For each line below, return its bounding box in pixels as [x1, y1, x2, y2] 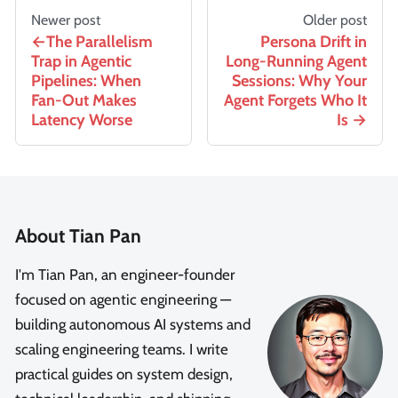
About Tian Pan [15, 224, 141, 248]
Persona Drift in [260, 32, 367, 52]
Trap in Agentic [31, 52, 131, 72]
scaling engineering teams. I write [15, 340, 228, 359]
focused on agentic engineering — [15, 291, 231, 309]
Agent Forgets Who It [224, 91, 367, 111]
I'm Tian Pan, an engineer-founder [15, 266, 235, 284]
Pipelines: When [31, 71, 141, 92]
